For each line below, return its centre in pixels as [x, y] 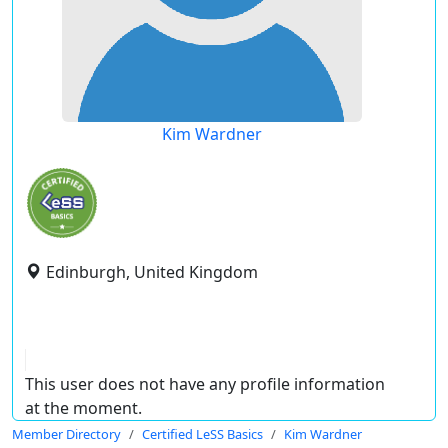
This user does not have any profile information [205, 384]
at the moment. [83, 408]
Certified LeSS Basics [202, 434]
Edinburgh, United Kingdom [152, 272]
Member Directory [66, 434]
